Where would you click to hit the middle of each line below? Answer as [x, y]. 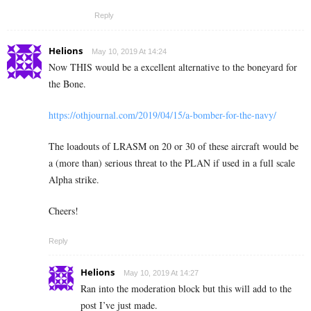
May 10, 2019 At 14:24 [129, 52]
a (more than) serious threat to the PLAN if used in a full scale [172, 163]
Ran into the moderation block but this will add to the [186, 289]
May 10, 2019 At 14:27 [161, 273]
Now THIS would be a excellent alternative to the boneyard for [173, 67]
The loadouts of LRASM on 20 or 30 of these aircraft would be [174, 146]
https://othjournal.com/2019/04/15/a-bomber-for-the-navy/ [162, 115]
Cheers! [64, 211]
